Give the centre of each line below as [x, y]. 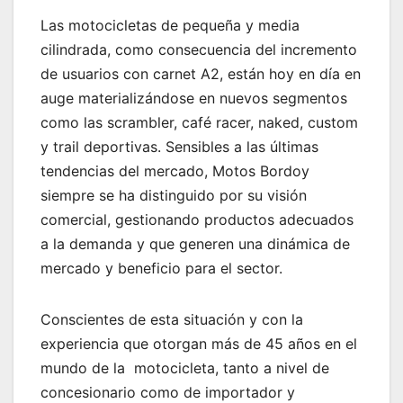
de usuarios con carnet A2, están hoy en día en [201, 74]
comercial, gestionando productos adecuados [197, 220]
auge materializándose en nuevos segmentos [194, 99]
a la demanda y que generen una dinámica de [195, 244]
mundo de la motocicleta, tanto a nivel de [185, 368]
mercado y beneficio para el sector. [161, 269]
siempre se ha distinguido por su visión [174, 196]
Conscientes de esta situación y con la [172, 320]
